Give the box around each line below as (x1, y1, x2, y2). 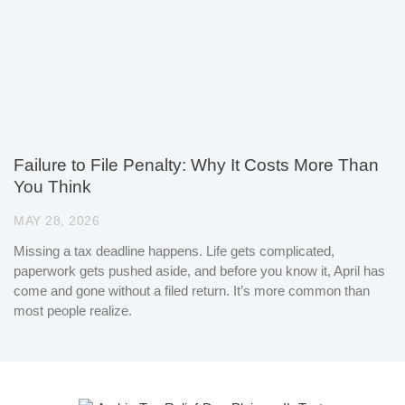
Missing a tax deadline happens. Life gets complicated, (14, 242, 334, 259)
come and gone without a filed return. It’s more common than (14, 282, 370, 298)
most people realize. (14, 302, 132, 318)
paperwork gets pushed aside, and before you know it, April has (14, 262, 385, 278)
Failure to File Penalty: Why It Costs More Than (14, 155, 379, 174)
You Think (14, 176, 91, 196)
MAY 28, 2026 (14, 212, 99, 228)
